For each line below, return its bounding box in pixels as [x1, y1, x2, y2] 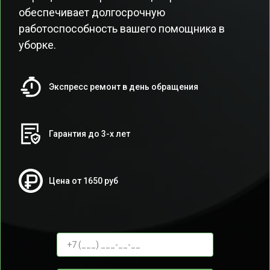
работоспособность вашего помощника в [19, 22, 225, 35]
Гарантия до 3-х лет [49, 129, 130, 139]
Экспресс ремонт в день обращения [49, 82, 198, 92]
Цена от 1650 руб [49, 176, 118, 186]
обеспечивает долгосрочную [19, 6, 165, 19]
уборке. [19, 39, 56, 51]
